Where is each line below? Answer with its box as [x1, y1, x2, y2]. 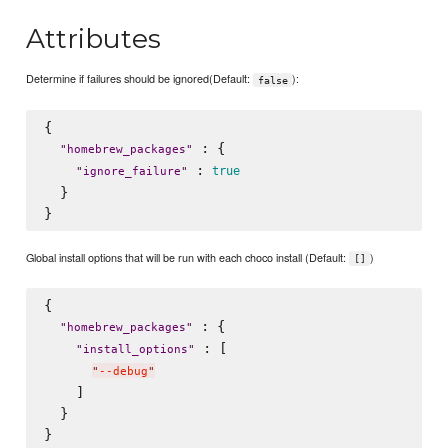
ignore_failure [82, 164, 181, 178]
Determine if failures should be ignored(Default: [26, 70, 254, 87]
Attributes [26, 22, 162, 56]
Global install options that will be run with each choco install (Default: [26, 249, 350, 266]
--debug [98, 365, 148, 379]
